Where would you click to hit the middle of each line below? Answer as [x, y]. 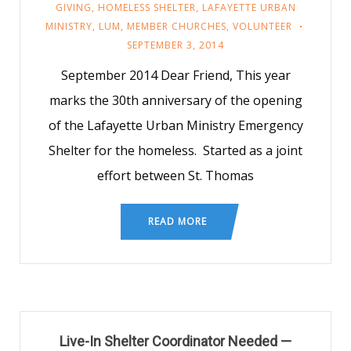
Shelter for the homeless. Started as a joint [175, 150]
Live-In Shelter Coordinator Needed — [175, 341]
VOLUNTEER [262, 26]
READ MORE [177, 221]
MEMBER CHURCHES [176, 26]
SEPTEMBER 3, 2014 [175, 45]
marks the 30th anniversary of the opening [175, 100]
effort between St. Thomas [175, 175]
